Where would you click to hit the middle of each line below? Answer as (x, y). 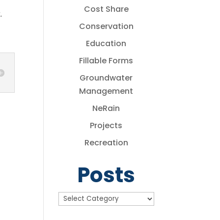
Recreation (106, 143)
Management (106, 91)
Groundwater (106, 78)
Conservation (106, 26)
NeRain (106, 108)
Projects (106, 125)
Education (106, 43)
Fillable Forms (106, 61)
